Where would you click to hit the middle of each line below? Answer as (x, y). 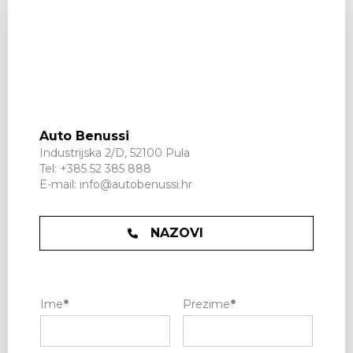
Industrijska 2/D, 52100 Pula (115, 153)
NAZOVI (176, 233)
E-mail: (59, 184)
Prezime (206, 304)
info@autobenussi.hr (136, 184)
